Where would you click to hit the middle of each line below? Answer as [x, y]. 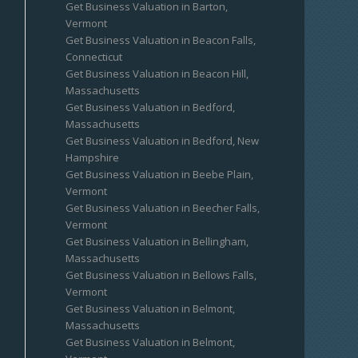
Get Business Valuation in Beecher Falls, [163, 208]
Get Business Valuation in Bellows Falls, [161, 275]
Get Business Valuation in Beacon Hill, [157, 74]
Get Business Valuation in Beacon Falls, [161, 40]
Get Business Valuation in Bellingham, [157, 241]
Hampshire [93, 157]
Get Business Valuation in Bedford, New [163, 141]
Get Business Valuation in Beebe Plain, [160, 174]
